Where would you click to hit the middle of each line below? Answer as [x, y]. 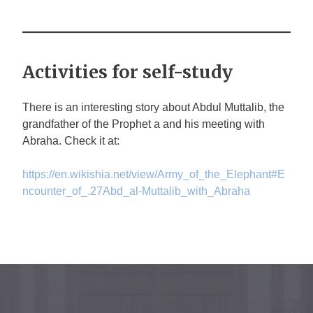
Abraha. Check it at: [71, 141]
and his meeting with [212, 124]
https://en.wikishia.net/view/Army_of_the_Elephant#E [154, 174]
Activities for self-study [128, 72]
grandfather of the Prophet [88, 124]
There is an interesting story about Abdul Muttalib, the [153, 107]
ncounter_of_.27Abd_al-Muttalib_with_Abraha [136, 191]
